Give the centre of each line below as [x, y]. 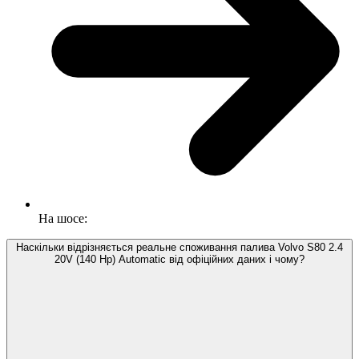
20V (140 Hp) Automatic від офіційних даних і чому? [179, 260]
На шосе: [63, 219]
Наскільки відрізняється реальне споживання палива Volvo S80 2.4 [179, 248]
